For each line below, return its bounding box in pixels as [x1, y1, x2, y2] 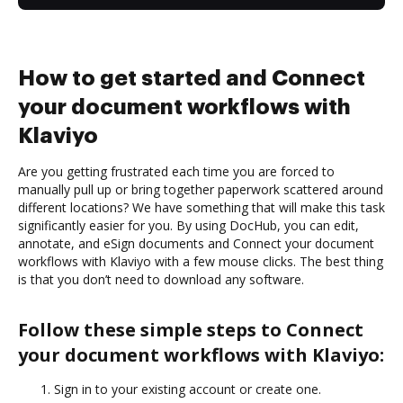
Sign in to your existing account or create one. [54, 380, 321, 398]
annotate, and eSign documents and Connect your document [18, 234, 374, 252]
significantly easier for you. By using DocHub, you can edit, [18, 216, 359, 234]
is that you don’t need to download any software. [18, 270, 304, 288]
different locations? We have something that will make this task [18, 198, 385, 216]
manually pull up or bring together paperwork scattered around [18, 180, 383, 198]
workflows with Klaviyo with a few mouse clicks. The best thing [18, 252, 383, 270]
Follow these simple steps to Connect [18, 317, 363, 342]
